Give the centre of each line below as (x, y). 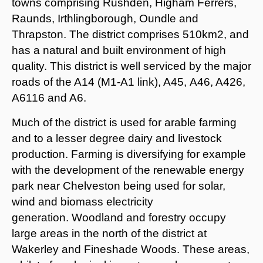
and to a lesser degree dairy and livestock (117, 138)
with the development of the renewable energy (128, 170)
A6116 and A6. (49, 97)
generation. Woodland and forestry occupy (119, 217)
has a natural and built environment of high (119, 50)
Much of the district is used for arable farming (124, 122)
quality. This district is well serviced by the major (131, 66)
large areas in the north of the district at (109, 233)
